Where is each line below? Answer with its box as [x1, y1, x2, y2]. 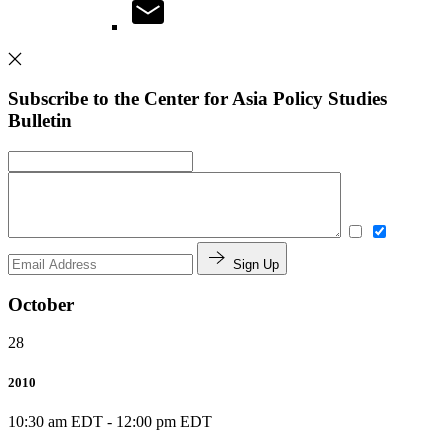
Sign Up [233, 256, 279, 272]
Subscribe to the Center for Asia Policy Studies [8, 88, 387, 110]
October [8, 293, 74, 315]
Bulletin [8, 110, 72, 132]
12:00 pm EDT [116, 412, 212, 430]
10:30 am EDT [8, 412, 107, 430]
